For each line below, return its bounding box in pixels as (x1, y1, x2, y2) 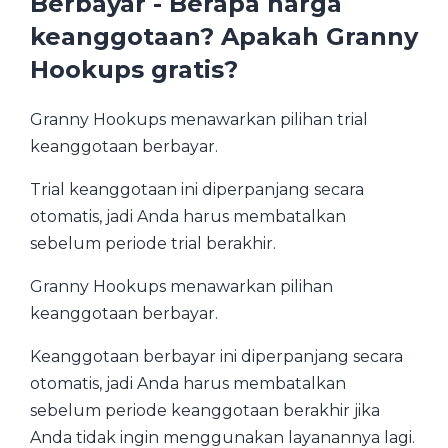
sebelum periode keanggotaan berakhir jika (30, 401, 380, 421)
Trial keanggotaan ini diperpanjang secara (30, 180, 364, 200)
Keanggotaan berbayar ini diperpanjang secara (30, 347, 403, 367)
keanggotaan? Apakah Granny (30, 22, 418, 52)
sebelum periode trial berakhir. (30, 234, 276, 254)
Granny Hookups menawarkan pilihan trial (30, 110, 368, 130)
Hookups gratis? (30, 55, 238, 85)
